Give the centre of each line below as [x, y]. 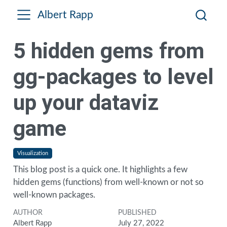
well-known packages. [54, 195]
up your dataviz [86, 103]
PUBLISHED [137, 213]
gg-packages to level [113, 77]
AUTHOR [28, 213]
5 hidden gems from [108, 51]
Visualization [32, 153]
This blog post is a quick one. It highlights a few [100, 169]
